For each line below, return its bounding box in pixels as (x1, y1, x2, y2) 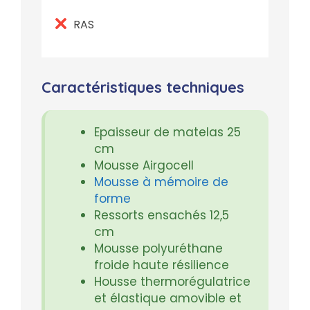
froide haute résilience (94, 257, 232, 274)
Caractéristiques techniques (42, 77, 244, 98)
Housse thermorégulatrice (94, 273, 250, 291)
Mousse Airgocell (94, 157, 197, 174)
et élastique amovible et (94, 290, 241, 307)
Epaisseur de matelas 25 (94, 124, 241, 141)
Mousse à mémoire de (94, 174, 228, 191)
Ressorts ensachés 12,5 (94, 207, 229, 224)
